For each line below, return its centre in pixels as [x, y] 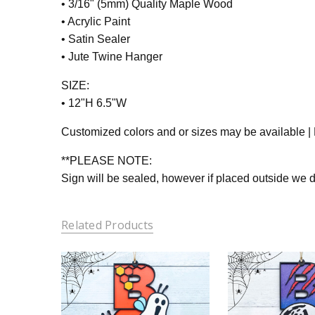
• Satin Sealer [96, 39]
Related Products [107, 225]
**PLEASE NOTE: [107, 161]
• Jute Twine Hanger [112, 57]
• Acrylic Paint [96, 22]
